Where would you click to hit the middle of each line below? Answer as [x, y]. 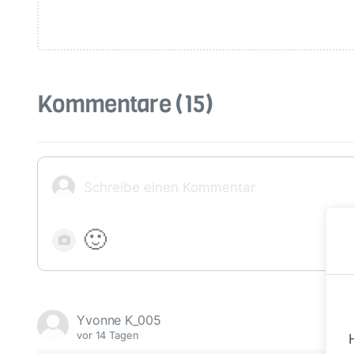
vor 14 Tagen [108, 335]
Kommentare [107, 104]
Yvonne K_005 [119, 320]
